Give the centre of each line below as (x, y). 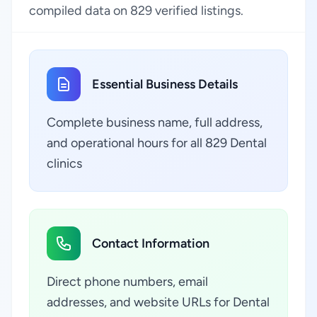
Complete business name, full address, (155, 122)
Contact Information (151, 243)
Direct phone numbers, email (127, 282)
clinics (64, 163)
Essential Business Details (165, 84)
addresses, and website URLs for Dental (158, 302)
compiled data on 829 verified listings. (136, 11)
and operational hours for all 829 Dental (157, 143)
